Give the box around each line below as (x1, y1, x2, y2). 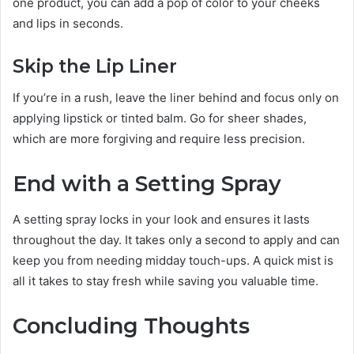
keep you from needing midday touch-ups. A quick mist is (13, 252, 333, 268)
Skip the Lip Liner (13, 55, 177, 77)
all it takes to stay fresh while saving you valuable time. (13, 273, 318, 288)
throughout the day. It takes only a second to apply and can (13, 232, 340, 247)
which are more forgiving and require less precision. (13, 131, 305, 147)
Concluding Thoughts (13, 312, 250, 339)
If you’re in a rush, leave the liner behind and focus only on (13, 90, 339, 106)
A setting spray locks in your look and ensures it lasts (13, 211, 310, 227)
